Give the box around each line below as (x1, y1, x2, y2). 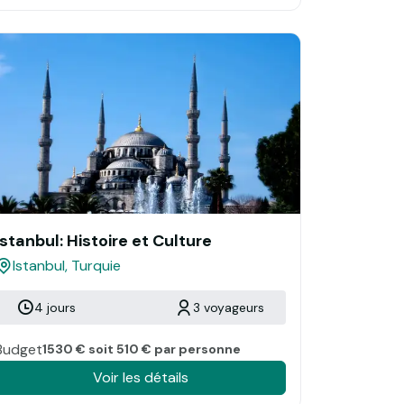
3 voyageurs (193, 298, 264, 316)
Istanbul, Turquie (13, 255, 121, 275)
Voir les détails (92, 367, 188, 387)
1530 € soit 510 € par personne (42, 340, 241, 357)
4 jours (34, 298, 76, 316)
